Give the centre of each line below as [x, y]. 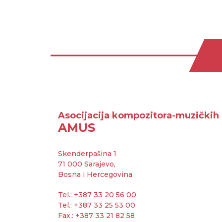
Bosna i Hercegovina [95, 174]
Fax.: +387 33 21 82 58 [96, 215]
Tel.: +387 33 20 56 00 [97, 194]
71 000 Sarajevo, [87, 164]
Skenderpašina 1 [87, 153]
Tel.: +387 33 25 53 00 [97, 205]
